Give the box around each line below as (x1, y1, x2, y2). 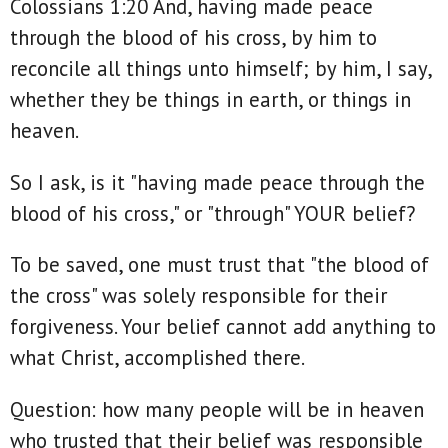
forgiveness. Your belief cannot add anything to (10, 313, 436, 341)
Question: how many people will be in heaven (10, 395, 424, 423)
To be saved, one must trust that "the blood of (10, 251, 429, 279)
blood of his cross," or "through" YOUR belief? (10, 199, 415, 227)
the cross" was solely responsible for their (10, 282, 387, 310)
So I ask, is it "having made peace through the (10, 168, 425, 196)
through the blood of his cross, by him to (10, 23, 377, 51)
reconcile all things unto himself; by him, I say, (10, 54, 431, 82)
